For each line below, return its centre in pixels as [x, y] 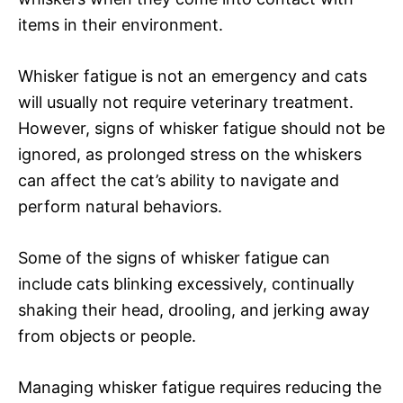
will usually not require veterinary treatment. [186, 102]
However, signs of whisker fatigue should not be [201, 128]
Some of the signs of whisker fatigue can [174, 257]
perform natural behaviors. [120, 206]
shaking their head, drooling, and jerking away [194, 309]
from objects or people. [107, 336]
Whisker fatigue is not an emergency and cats [193, 76]
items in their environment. [121, 24]
